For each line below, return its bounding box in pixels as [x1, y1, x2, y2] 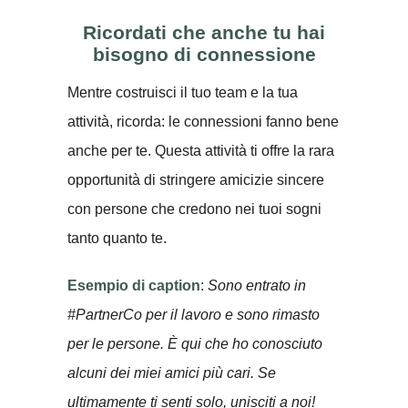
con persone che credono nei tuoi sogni [67, 200, 321, 217]
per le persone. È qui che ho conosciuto [67, 335, 322, 352]
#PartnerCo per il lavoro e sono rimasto [67, 306, 320, 322]
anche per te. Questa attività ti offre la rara [67, 142, 334, 158]
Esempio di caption [67, 277, 200, 293]
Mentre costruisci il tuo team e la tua [67, 84, 298, 100]
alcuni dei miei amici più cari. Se [67, 364, 276, 381]
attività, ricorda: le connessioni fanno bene [67, 113, 339, 129]
